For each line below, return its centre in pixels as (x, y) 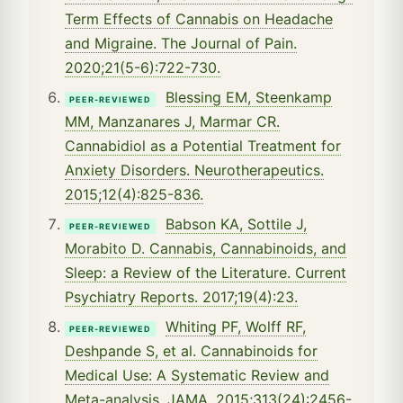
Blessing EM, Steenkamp (249, 97)
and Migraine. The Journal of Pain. (181, 43)
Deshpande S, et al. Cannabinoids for (191, 350)
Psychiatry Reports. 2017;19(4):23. (181, 296)
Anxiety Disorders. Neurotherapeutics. (194, 170)
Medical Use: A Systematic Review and (197, 375)
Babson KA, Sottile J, (236, 224)
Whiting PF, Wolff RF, (236, 326)
